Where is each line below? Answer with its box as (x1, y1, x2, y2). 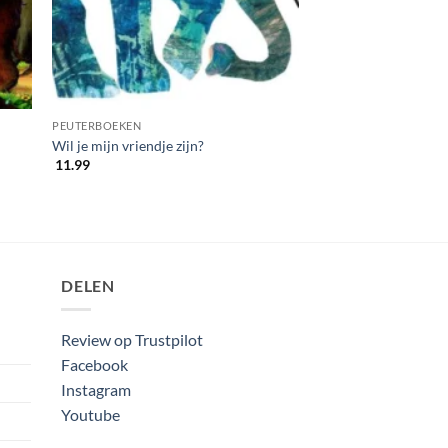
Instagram (61, 380, 131, 400)
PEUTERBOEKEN (52, 119, 142, 133)
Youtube (61, 405, 120, 425)
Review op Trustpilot (61, 330, 203, 350)
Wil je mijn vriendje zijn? (52, 136, 205, 154)
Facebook (61, 355, 128, 375)
